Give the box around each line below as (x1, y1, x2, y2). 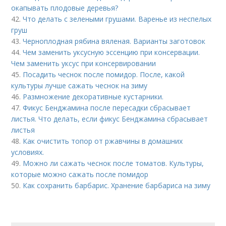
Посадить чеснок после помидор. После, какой (23, 70, 185, 79)
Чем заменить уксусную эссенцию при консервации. (23, 47, 200, 57)
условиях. (11, 147, 44, 157)
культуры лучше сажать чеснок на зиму (11, 81, 148, 90)
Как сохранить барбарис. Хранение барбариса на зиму (23, 181, 211, 190)
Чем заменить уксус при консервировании (11, 59, 156, 68)
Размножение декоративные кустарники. (23, 92, 164, 101)
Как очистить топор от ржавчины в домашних (23, 136, 183, 146)
